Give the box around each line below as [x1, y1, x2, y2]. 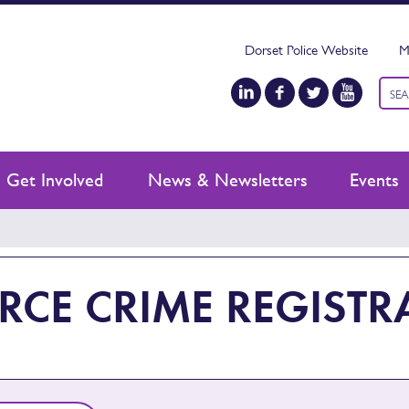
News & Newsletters [148, 169, 308, 191]
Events [349, 169, 399, 191]
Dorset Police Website [245, 42, 368, 58]
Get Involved [6, 169, 103, 191]
